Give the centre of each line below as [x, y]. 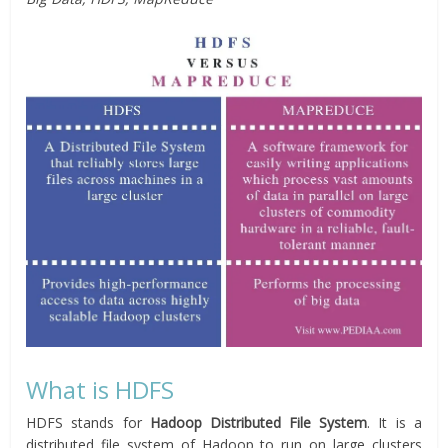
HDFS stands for [88, 423]
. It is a [394, 423]
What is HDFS [100, 390]
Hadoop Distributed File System [258, 423]
